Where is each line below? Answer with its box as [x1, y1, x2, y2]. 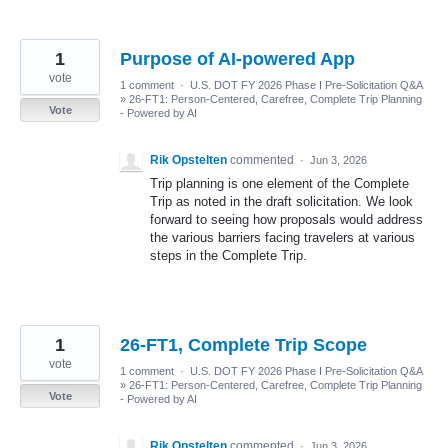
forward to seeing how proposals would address [150, 211, 423, 227]
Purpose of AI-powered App [120, 48, 355, 69]
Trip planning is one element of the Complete [150, 175, 409, 191]
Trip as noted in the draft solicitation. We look [150, 193, 413, 209]
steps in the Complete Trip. [150, 247, 307, 263]
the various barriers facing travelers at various [150, 229, 415, 245]
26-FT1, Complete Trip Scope [120, 334, 367, 355]
